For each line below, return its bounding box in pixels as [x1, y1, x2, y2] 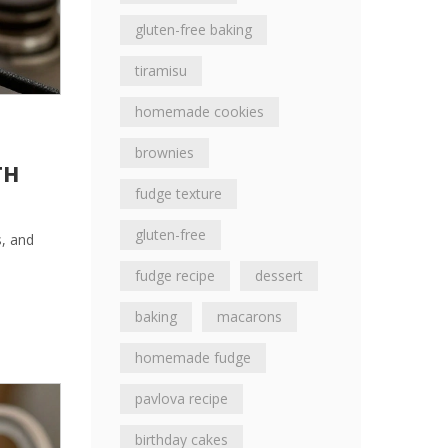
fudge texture [135, 184, 222, 203]
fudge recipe [135, 266, 215, 285]
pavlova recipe [135, 389, 228, 408]
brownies [135, 143, 194, 162]
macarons [217, 307, 282, 326]
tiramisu [135, 61, 187, 80]
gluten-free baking [135, 20, 252, 39]
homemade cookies [135, 102, 264, 121]
